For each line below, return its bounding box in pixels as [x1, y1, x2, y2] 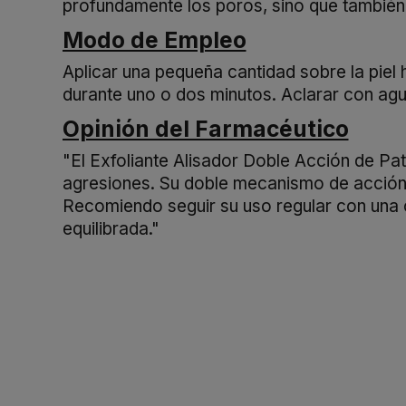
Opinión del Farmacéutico [62, 115, 349, 143]
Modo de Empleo [62, 26, 246, 54]
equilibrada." [62, 218, 159, 240]
